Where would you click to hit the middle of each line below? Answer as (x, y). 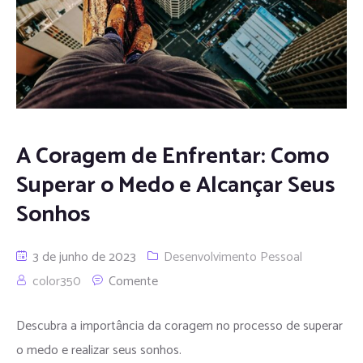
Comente (133, 281)
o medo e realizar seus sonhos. (99, 350)
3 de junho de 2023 (83, 257)
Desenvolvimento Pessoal (233, 257)
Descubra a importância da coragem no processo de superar (179, 326)
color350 (57, 281)
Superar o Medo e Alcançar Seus (175, 185)
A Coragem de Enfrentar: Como (173, 156)
